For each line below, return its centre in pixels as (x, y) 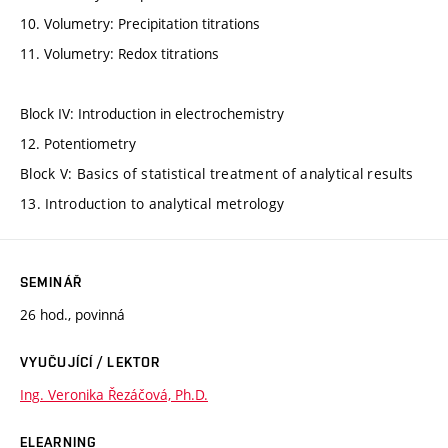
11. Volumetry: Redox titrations (119, 53)
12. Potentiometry (78, 143)
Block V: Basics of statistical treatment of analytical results (217, 173)
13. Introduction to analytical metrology (152, 203)
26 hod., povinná (72, 314)
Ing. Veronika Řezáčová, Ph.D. (114, 394)
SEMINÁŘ (51, 281)
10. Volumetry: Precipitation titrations (140, 23)
